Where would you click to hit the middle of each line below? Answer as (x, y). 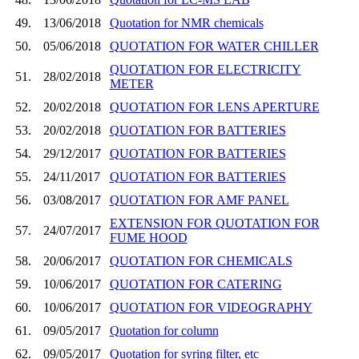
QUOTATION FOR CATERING (196, 284)
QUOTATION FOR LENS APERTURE (214, 107)
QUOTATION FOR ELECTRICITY (205, 69)
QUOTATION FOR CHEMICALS (201, 260)
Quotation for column (164, 330)
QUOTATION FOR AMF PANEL (199, 200)
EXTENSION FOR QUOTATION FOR (214, 223)
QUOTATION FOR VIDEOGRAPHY (211, 307)
